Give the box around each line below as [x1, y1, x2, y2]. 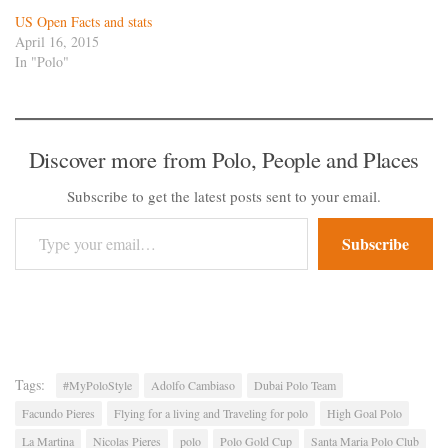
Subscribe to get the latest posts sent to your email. [67, 185, 381, 206]
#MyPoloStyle [63, 376, 132, 393]
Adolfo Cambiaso [151, 376, 235, 393]
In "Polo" [15, 51, 69, 71]
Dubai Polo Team [254, 376, 336, 393]
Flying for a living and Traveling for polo [114, 404, 308, 421]
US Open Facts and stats [15, 11, 152, 31]
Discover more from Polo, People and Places [28, 143, 420, 174]
